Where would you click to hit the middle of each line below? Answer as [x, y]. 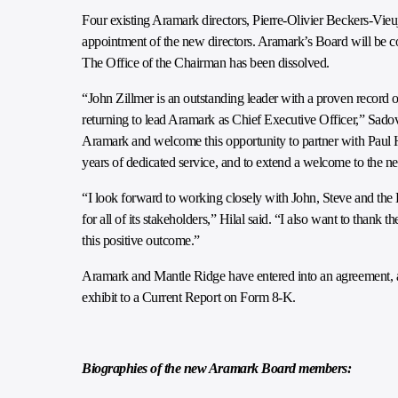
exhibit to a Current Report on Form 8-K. [189, 297]
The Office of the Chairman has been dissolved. [206, 63]
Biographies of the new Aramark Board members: [217, 368]
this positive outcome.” [141, 240]
